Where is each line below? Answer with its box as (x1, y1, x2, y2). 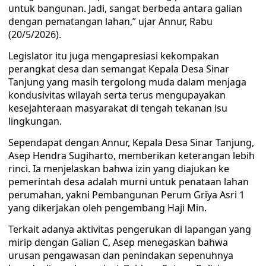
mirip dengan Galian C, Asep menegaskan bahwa (8, 236, 228, 249)
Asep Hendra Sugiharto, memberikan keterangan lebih (8, 149, 255, 162)
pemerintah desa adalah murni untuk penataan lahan (8, 175, 249, 188)
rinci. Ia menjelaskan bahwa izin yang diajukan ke (8, 162, 229, 175)
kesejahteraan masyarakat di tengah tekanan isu (8, 102, 227, 115)
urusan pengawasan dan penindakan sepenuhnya (8, 249, 233, 262)
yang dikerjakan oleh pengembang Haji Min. (8, 201, 207, 214)
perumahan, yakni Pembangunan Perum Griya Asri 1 (8, 188, 245, 201)
